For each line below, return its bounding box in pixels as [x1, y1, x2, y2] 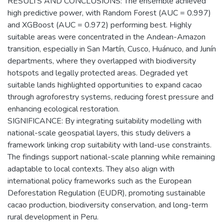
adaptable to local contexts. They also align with [7, 163, 174, 174]
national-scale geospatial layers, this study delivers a [7, 127, 190, 138]
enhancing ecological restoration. [7, 103, 119, 114]
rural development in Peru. [7, 211, 98, 222]
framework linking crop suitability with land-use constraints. [7, 139, 211, 150]
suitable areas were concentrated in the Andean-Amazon [7, 31, 205, 42]
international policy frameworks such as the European [7, 175, 191, 186]
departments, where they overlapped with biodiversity [7, 55, 196, 66]
